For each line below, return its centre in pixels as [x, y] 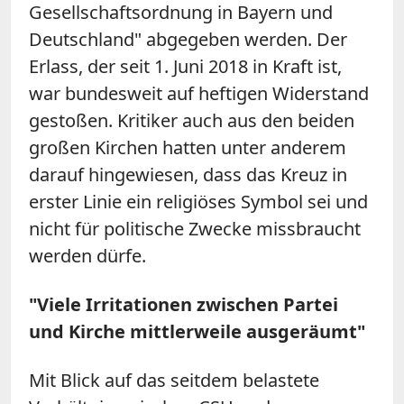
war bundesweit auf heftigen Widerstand [199, 93]
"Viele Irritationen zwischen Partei [184, 304]
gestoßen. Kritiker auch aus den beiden [192, 120]
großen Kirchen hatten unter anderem [188, 147]
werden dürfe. [87, 255]
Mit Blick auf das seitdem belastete [174, 380]
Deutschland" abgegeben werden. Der [188, 39]
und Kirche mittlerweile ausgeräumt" [197, 331]
